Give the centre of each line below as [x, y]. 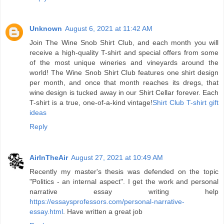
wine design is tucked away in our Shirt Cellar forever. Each [124, 93]
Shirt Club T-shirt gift [185, 103]
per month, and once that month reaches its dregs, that [124, 83]
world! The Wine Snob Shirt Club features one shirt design [124, 73]
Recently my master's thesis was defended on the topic [124, 172]
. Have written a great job [103, 212]
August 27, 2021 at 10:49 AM [117, 158]
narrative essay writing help [124, 192]
